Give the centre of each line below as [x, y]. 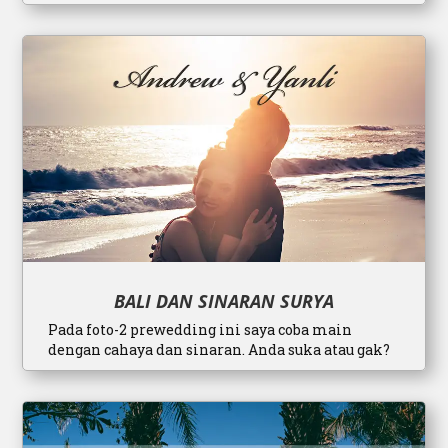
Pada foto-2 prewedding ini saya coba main [200, 329]
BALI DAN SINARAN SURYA [224, 300]
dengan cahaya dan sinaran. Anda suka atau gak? [219, 349]
